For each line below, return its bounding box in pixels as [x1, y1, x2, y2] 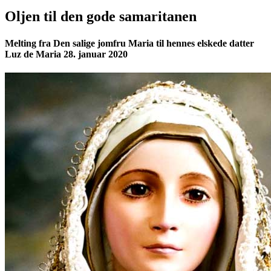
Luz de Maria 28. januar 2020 [5, 48, 128, 59]
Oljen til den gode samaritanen [5, 8, 197, 25]
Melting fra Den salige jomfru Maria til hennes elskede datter [5, 38, 254, 48]
